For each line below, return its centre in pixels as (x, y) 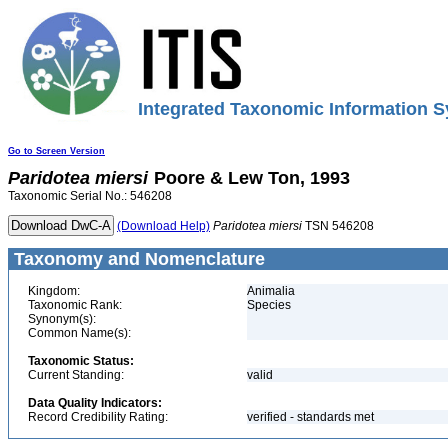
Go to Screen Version (56, 151)
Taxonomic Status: (81, 361)
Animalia (271, 291)
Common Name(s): (79, 333)
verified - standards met (310, 417)
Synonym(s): (62, 319)
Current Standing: (76, 375)
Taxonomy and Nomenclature (137, 259)
